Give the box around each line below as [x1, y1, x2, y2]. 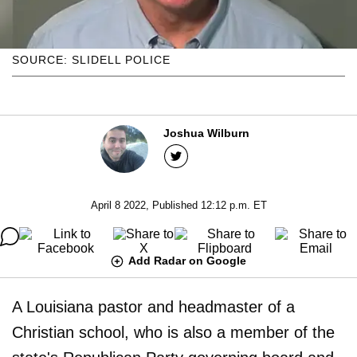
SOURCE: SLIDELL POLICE [12, 53, 171, 66]
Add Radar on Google [128, 253, 246, 267]
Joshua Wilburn [163, 126, 249, 139]
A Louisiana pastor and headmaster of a [12, 297, 295, 316]
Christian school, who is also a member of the [12, 323, 335, 341]
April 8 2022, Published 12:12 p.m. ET [90, 198, 267, 211]
